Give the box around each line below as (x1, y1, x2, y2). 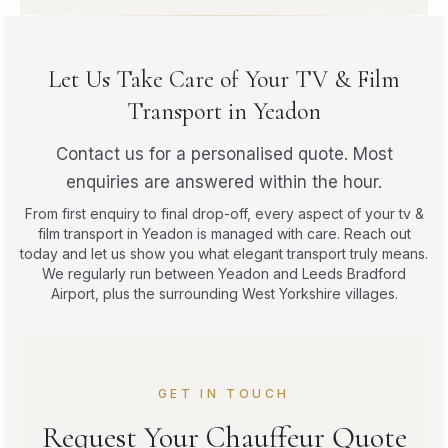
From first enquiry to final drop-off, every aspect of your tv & (24, 204, 424, 222)
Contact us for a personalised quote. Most (55, 143, 393, 164)
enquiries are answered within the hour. (66, 171, 382, 192)
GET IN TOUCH (157, 385, 291, 401)
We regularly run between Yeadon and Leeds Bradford (42, 264, 406, 282)
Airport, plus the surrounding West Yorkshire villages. (50, 284, 398, 302)
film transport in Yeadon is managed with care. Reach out (37, 224, 411, 242)
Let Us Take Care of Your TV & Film (48, 64, 400, 94)
